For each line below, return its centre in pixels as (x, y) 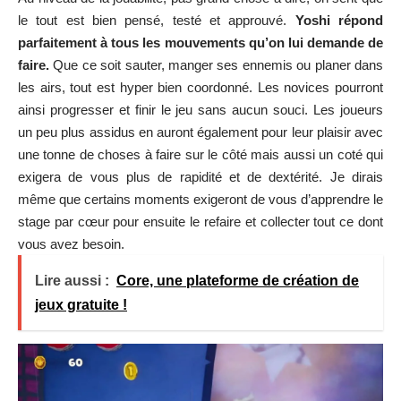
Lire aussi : (72, 280)
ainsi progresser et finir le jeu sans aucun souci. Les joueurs (200, 109)
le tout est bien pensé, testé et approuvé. (157, 20)
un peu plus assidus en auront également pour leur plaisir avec (200, 132)
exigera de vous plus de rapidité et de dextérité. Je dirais (200, 176)
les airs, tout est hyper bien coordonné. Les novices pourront (200, 87)
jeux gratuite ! (81, 304)
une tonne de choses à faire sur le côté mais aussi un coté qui (200, 154)
